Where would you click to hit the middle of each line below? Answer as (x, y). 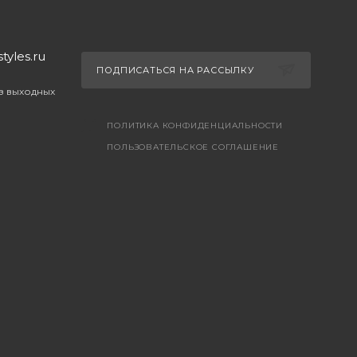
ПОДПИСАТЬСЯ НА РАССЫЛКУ (177, 70)
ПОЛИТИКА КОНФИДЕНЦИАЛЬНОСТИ (195, 125)
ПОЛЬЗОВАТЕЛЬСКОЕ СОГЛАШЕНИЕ (193, 147)
